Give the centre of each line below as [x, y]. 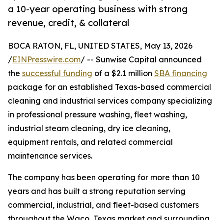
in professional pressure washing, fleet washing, [97, 115]
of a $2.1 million [123, 73]
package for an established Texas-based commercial [110, 87]
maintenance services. [50, 156]
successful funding [57, 73]
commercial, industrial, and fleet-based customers [103, 205]
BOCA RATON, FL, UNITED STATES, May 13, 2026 [100, 46]
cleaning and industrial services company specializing [110, 101]
